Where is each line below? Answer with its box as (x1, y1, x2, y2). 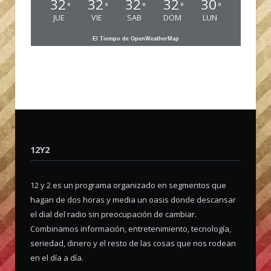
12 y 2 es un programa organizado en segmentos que (30, 179, 226, 191)
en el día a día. (30, 252, 83, 263)
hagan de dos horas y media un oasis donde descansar (30, 194, 236, 205)
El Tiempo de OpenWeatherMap (93, 35, 179, 42)
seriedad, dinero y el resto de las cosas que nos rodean (30, 237, 236, 249)
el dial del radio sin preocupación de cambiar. (30, 208, 197, 220)
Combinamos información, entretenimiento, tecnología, (30, 223, 231, 234)
